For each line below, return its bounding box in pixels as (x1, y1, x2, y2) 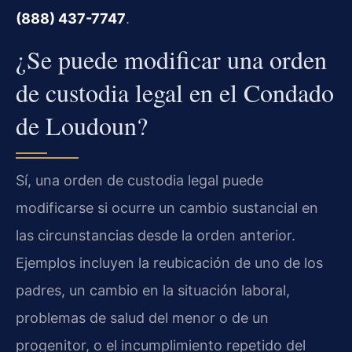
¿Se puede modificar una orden (16, 42, 327, 77)
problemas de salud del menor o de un (16, 310, 269, 327)
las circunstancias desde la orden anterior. (16, 227, 295, 244)
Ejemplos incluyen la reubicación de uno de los (16, 255, 323, 272)
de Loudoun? (16, 108, 148, 143)
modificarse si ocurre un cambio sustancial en (16, 200, 318, 217)
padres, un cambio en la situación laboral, (16, 282, 290, 299)
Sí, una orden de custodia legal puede (16, 172, 263, 189)
